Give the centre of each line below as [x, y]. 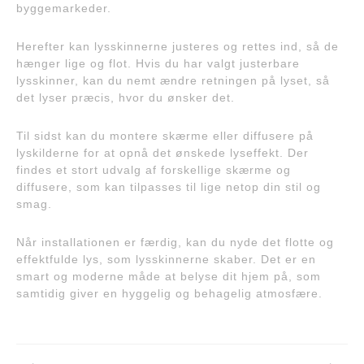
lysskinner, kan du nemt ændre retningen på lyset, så [173, 80]
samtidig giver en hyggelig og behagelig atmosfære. [169, 293]
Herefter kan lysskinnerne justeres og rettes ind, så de [178, 46]
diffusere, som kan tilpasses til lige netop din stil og [169, 186]
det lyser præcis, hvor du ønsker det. [126, 97]
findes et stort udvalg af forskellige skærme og [154, 169]
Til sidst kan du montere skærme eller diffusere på [165, 135]
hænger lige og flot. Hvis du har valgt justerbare [158, 63]
